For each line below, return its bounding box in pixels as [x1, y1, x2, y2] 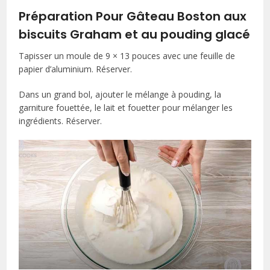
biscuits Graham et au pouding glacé [19, 26, 251, 43]
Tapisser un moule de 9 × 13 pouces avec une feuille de [19, 50, 236, 62]
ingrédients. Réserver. [19, 115, 102, 127]
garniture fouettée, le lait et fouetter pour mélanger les [19, 102, 233, 114]
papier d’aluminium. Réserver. [19, 63, 133, 75]
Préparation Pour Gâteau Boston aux [19, 8, 247, 25]
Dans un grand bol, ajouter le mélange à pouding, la [19, 89, 222, 101]
